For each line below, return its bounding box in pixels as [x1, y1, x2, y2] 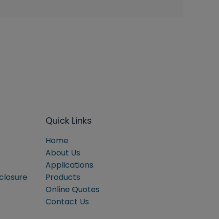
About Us [45, 147, 80, 158]
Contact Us [45, 196, 89, 207]
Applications [45, 159, 93, 171]
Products [45, 172, 80, 183]
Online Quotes [45, 184, 100, 195]
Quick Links [45, 114, 92, 127]
